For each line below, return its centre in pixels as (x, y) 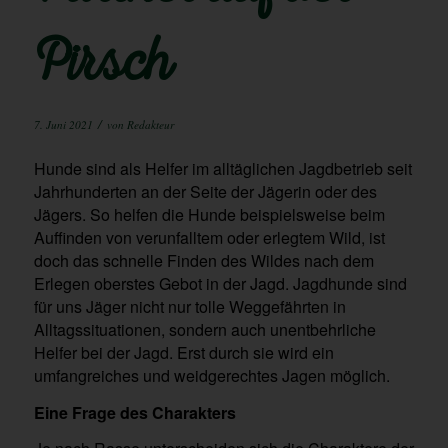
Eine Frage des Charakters (134, 412)
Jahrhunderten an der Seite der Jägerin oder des (205, 192)
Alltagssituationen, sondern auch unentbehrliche (204, 330)
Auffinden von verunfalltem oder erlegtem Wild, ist (209, 238)
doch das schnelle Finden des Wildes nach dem (203, 261)
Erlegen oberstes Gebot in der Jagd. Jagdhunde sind (220, 284)
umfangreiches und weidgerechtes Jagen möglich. (211, 376)
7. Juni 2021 (63, 124)
